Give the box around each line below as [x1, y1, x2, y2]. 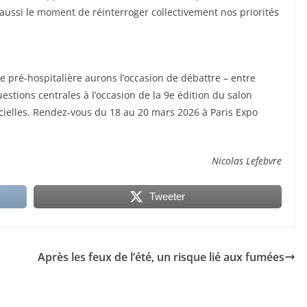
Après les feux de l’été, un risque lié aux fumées [38, 249, 284, 265]
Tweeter [149, 191, 185, 203]
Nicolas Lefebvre [212, 154, 282, 168]
